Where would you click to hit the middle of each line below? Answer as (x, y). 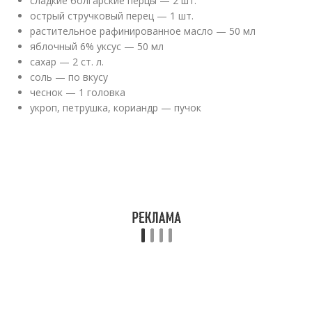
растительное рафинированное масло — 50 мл (143, 31)
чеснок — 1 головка (78, 92)
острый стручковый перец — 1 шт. (112, 16)
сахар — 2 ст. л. (67, 62)
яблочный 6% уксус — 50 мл (97, 46)
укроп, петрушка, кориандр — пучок (116, 108)
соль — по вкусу (69, 77)
